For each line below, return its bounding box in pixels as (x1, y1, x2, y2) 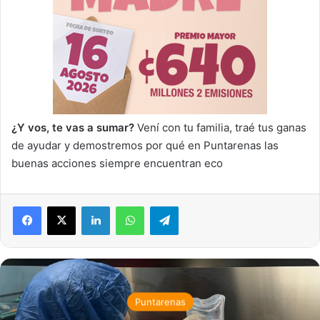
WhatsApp (144, 199, 189, 211)
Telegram (178, 199, 219, 211)
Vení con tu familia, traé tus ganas (134, 120, 306, 134)
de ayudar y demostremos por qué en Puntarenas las (11, 138, 279, 152)
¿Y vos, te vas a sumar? (11, 120, 134, 134)
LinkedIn (109, 199, 146, 211)
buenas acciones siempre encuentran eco (11, 156, 223, 170)
